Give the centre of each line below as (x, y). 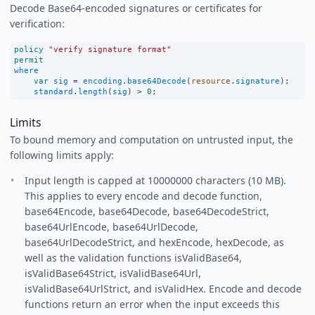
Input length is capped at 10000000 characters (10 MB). (155, 181)
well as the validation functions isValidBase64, (133, 258)
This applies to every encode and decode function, (143, 196)
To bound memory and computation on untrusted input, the (152, 140)
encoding (103, 81)
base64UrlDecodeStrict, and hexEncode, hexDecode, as (154, 243)
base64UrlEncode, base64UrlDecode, (111, 227)
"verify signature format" (110, 49)
